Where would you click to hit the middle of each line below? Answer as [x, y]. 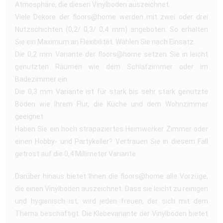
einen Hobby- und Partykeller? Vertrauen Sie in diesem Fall [111, 141]
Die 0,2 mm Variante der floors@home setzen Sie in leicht [111, 54]
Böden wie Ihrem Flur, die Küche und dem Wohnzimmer [111, 104]
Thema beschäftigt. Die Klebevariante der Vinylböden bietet [111, 213]
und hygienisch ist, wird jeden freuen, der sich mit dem [111, 201]
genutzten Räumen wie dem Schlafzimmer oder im [111, 66]
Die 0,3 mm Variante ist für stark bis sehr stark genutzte [111, 91]
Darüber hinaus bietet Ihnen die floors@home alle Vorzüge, [111, 176]
